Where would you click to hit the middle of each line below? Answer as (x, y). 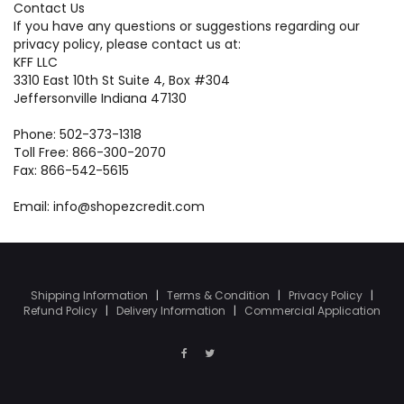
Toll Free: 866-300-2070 (90, 152)
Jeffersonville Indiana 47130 (100, 98)
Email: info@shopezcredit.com (109, 207)
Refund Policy (62, 311)
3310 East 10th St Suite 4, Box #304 (122, 80)
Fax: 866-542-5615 (71, 170)
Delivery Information (172, 311)
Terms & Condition (220, 295)
